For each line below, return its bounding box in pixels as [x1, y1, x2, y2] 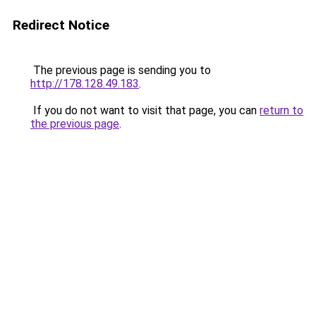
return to [260, 104, 303, 117]
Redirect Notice [13, 17, 109, 33]
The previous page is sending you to [30, 63, 211, 77]
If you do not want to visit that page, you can [30, 104, 260, 117]
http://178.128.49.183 [30, 77, 139, 90]
